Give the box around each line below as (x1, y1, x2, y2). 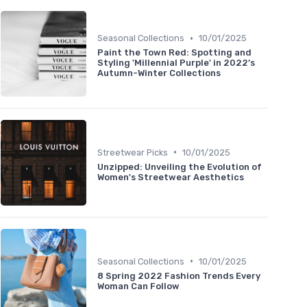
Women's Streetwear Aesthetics (97, 171, 244, 182)
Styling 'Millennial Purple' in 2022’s (97, 58, 255, 69)
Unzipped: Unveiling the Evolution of (97, 161, 262, 172)
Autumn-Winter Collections (97, 68, 221, 79)
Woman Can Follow (97, 280, 180, 291)
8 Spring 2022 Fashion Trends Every (97, 270, 260, 281)
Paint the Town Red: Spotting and (97, 47, 251, 58)
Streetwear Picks (97, 147, 168, 158)
